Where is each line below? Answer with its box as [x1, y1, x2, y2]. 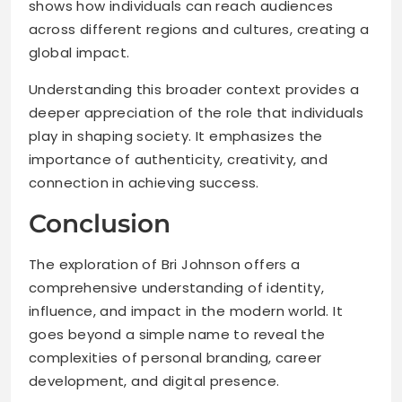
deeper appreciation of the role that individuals [29, 103, 364, 123]
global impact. [29, 43, 130, 63]
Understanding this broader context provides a [29, 80, 359, 100]
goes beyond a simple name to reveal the [29, 325, 326, 345]
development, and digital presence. [29, 371, 280, 391]
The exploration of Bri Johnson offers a [29, 255, 301, 275]
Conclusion [29, 208, 170, 240]
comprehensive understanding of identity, [29, 278, 324, 298]
